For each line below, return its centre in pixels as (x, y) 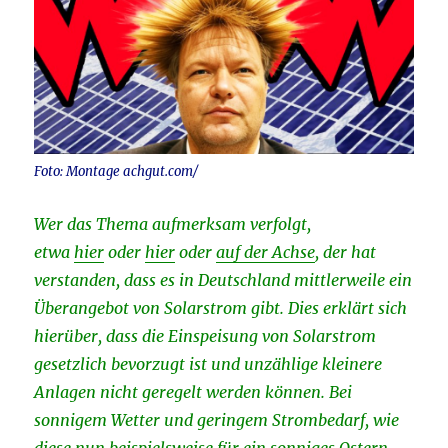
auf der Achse (266, 251)
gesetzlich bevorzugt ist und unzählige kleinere (208, 363)
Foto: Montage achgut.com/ (116, 171)
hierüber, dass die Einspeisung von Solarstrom (205, 335)
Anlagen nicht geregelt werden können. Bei (193, 391)
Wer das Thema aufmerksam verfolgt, (173, 223)
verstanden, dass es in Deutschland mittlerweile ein (223, 279)
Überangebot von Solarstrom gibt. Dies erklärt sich (221, 307)
